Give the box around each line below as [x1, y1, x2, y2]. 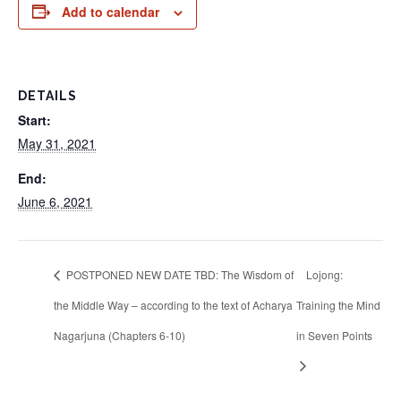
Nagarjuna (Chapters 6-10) [54, 327, 185, 343]
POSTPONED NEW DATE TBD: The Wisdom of [64, 266, 294, 282]
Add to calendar [62, 2, 159, 21]
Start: [18, 111, 51, 129]
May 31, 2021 [18, 134, 96, 152]
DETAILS [18, 89, 77, 103]
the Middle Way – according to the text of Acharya [54, 296, 293, 312]
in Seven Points [295, 327, 372, 343]
